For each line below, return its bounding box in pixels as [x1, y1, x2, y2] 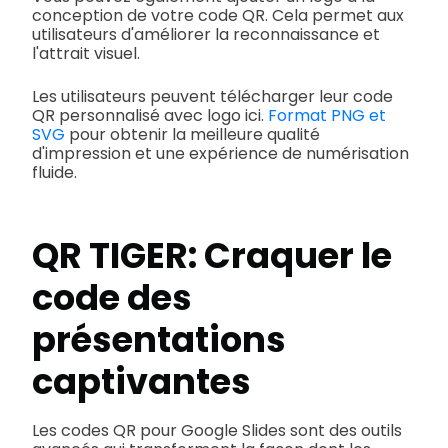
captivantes [32, 357, 251, 407]
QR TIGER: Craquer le [32, 231, 392, 281]
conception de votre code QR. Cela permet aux [32, 4, 404, 28]
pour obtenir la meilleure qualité [65, 123, 320, 147]
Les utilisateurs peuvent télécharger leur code [32, 85, 393, 109]
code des [32, 273, 192, 323]
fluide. [32, 161, 77, 185]
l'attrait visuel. [32, 42, 140, 66]
